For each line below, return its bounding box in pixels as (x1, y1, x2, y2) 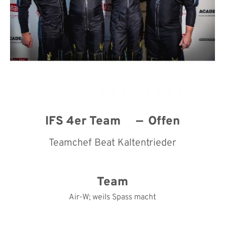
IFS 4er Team (45, 114, 124, 129)
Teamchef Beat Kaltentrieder (49, 136, 176, 150)
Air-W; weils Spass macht (69, 192, 156, 202)
